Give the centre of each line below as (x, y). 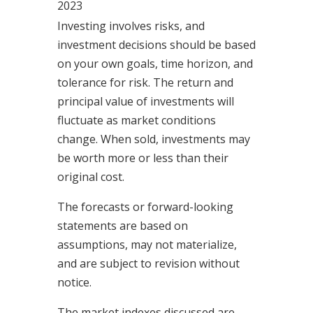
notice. (74, 283)
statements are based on (122, 226)
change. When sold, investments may (153, 139)
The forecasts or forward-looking (145, 207)
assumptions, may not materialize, (147, 245)
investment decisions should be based (156, 45)
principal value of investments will (145, 102)
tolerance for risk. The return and (145, 83)
